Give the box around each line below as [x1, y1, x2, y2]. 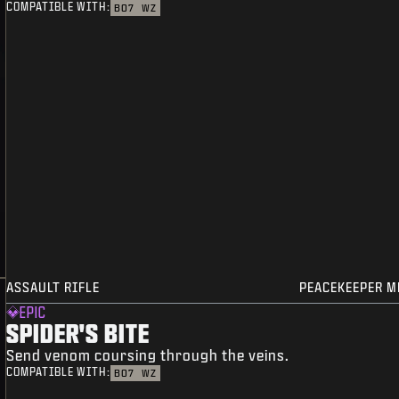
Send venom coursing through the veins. [6, 347, 290, 363]
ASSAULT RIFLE [6, 281, 101, 295]
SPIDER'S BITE [6, 319, 151, 347]
